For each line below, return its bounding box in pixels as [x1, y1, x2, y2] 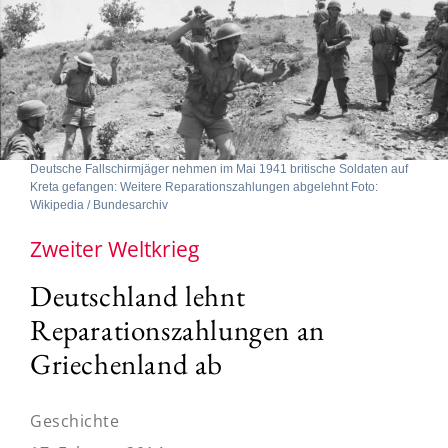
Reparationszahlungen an [30, 310, 325, 349]
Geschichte [30, 409, 119, 432]
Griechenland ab [30, 344, 224, 383]
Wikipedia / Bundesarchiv [30, 197, 168, 212]
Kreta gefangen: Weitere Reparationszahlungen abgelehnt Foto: [30, 179, 378, 194]
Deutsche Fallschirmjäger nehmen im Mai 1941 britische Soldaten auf [30, 161, 408, 176]
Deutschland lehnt [30, 276, 246, 315]
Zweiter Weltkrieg [30, 234, 199, 263]
